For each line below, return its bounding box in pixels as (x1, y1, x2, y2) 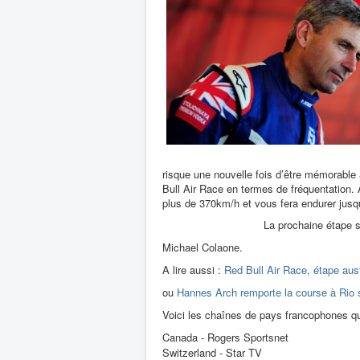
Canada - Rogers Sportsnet (162, 329, 288, 345)
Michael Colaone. (162, 239, 243, 255)
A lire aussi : (162, 262, 224, 277)
